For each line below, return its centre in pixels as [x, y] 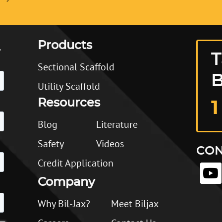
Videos [110, 144]
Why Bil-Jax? [64, 204]
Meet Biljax [135, 204]
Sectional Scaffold [76, 67]
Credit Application [75, 163]
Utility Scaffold [69, 86]
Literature [117, 124]
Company [66, 182]
